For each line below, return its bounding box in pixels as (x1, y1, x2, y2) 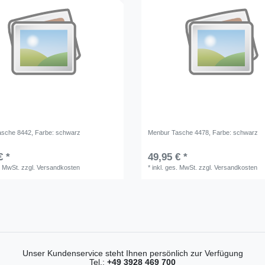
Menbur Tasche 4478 (148, 129, 209, 137)
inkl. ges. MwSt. (152, 164, 198, 172)
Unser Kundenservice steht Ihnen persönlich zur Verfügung (22, 248, 243, 258)
